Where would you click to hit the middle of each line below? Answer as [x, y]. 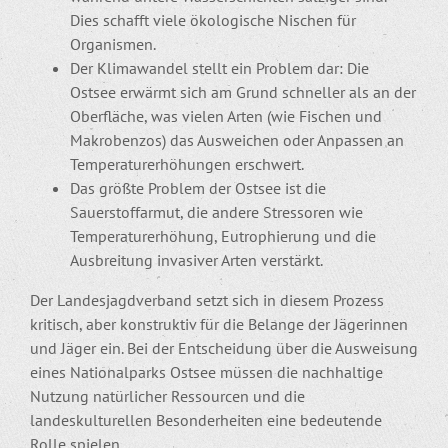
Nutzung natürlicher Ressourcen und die [167, 395]
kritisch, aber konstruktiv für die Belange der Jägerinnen [219, 323]
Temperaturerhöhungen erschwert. [187, 163]
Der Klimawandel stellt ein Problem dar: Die [219, 67]
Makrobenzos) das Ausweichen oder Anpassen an [237, 139]
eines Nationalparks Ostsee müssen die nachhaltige [206, 371]
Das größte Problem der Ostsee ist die [198, 187]
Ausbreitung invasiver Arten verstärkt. [196, 259]
